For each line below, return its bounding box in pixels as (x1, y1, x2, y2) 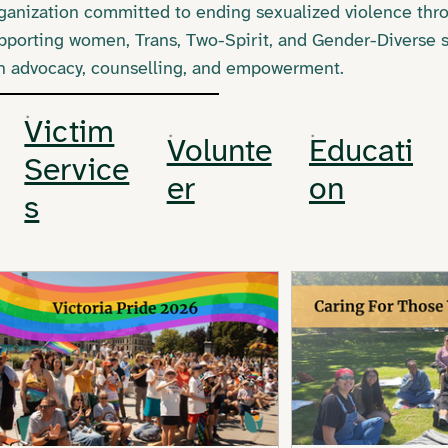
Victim (24, 116, 115, 150)
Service (24, 154, 130, 188)
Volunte (166, 135, 272, 169)
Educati (308, 135, 413, 169)
